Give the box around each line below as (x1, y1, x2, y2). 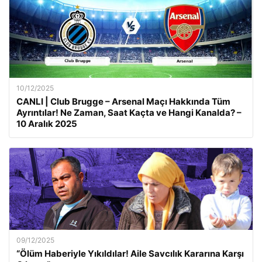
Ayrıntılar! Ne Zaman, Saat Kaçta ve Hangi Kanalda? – (16, 107, 242, 118)
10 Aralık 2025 (16, 118, 77, 129)
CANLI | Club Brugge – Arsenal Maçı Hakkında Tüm (16, 96, 230, 107)
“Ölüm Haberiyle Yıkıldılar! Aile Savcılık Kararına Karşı (16, 248, 244, 259)
